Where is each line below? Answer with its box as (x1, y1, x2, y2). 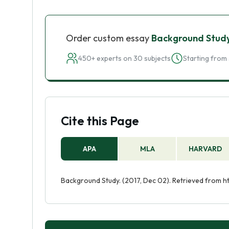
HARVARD (189, 144, 222, 153)
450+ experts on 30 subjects (78, 54, 171, 63)
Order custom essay (66, 32, 151, 44)
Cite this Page (61, 113, 139, 128)
